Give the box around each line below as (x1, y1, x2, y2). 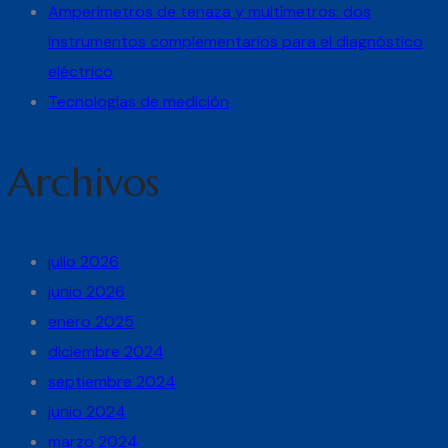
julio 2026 (48, 250, 119, 272)
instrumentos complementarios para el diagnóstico (48, 30, 423, 52)
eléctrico (48, 60, 113, 82)
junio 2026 (48, 280, 125, 302)
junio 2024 (48, 400, 126, 422)
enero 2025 (48, 310, 134, 332)
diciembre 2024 (48, 340, 164, 362)
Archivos (8, 156, 159, 207)
